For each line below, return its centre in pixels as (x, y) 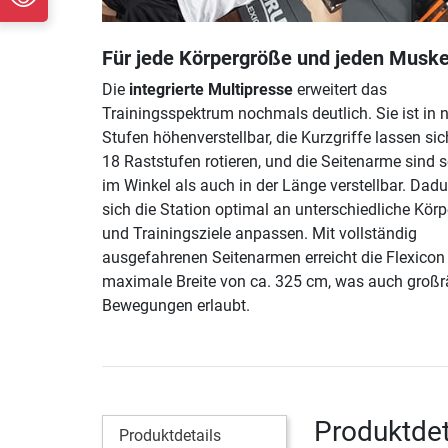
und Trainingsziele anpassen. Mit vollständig (259, 233)
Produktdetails (170, 435)
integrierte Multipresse (211, 89)
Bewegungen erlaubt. (176, 305)
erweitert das (340, 89)
